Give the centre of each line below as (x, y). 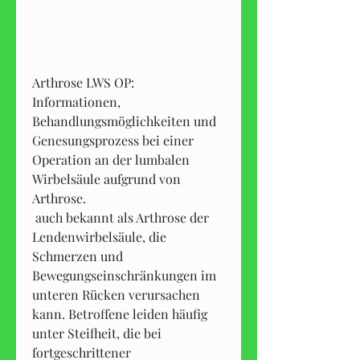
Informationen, (76, 101)
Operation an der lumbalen (111, 159)
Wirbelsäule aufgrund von (106, 178)
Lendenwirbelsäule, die (99, 236)
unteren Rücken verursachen (116, 294)
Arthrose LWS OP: (83, 82)
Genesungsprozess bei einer (113, 140)
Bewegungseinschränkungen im (124, 275)
